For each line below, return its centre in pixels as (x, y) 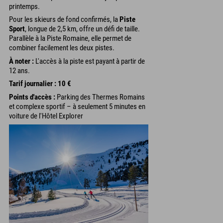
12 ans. (19, 70)
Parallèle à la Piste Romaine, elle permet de (70, 39)
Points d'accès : (32, 97)
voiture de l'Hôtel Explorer (46, 116)
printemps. (24, 6)
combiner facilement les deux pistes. (62, 48)
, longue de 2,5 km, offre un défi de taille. (82, 29)
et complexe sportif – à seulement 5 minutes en (77, 106)
